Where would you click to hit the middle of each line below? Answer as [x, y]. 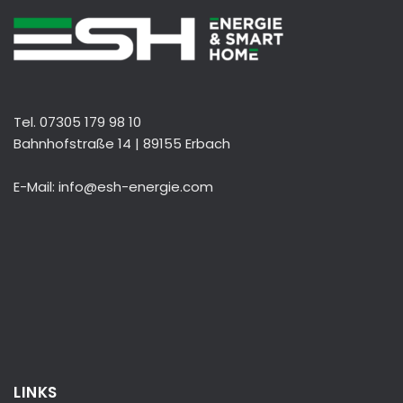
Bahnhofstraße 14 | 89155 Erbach [122, 143]
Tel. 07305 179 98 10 [77, 121]
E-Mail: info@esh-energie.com [113, 186]
